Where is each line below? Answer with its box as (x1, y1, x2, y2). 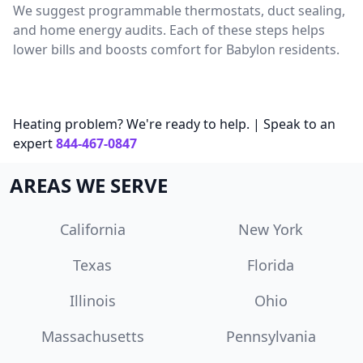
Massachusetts (41, 326, 144, 346)
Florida (247, 254, 294, 275)
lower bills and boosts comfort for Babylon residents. (13, 40, 340, 58)
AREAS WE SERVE (10, 171, 168, 199)
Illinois (69, 290, 116, 310)
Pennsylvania (225, 326, 316, 346)
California (59, 219, 126, 239)
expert (13, 134, 53, 152)
